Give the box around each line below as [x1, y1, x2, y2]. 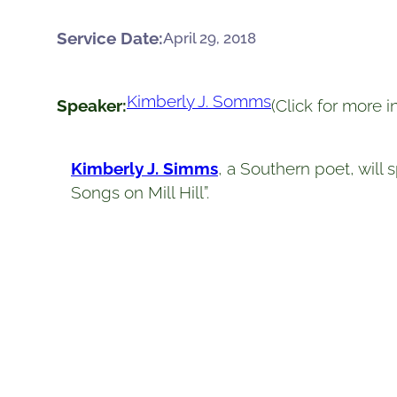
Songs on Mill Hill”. [71, 182, 209, 202]
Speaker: [57, 96, 127, 116]
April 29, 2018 [163, 28, 256, 47]
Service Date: [57, 27, 163, 48]
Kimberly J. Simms [71, 158, 218, 178]
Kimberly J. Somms [127, 91, 271, 112]
